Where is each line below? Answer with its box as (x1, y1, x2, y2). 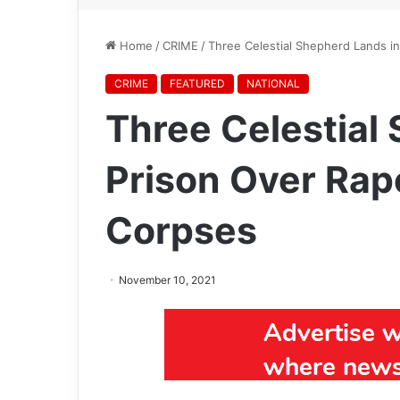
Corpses (105, 208, 257, 254)
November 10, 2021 (119, 273, 216, 287)
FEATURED (170, 77, 225, 91)
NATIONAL (246, 77, 300, 91)
